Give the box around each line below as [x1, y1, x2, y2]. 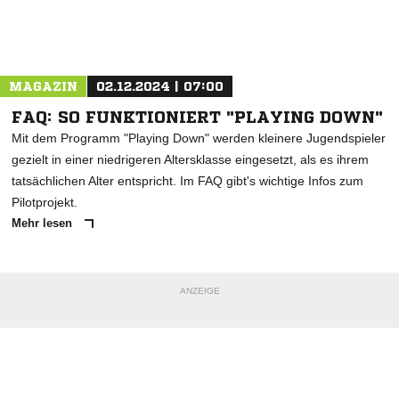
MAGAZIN [9, 80, 77, 94]
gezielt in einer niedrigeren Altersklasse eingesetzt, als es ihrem [12, 152, 369, 167]
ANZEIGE [179, 286, 220, 297]
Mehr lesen [12, 216, 76, 231]
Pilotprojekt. [12, 195, 77, 210]
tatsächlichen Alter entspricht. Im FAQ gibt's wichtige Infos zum [12, 174, 363, 189]
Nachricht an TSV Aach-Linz [118, 32, 264, 46]
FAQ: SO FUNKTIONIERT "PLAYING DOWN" [12, 109, 383, 126]
